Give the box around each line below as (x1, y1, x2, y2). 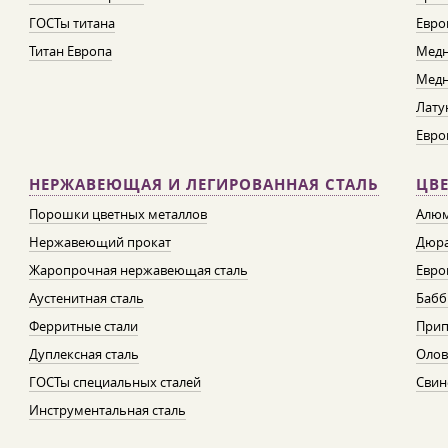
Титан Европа (28, 42, 112, 60)
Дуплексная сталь (28, 345, 139, 363)
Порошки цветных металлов (28, 205, 207, 223)
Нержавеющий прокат (28, 233, 171, 251)
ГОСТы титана (28, 14, 115, 32)
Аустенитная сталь (28, 289, 144, 307)
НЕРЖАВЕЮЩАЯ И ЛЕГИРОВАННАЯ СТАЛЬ (28, 174, 379, 195)
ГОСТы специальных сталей (28, 373, 201, 391)
